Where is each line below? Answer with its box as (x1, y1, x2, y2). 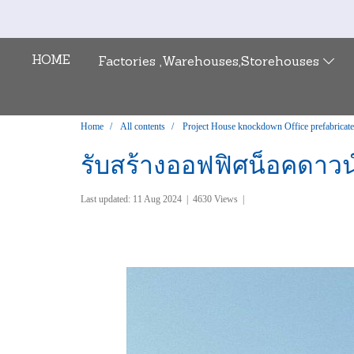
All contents (120, 121, 165, 133)
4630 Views (193, 194, 238, 205)
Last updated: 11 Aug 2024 (81, 194, 182, 205)
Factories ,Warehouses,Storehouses (97, 56, 323, 69)
